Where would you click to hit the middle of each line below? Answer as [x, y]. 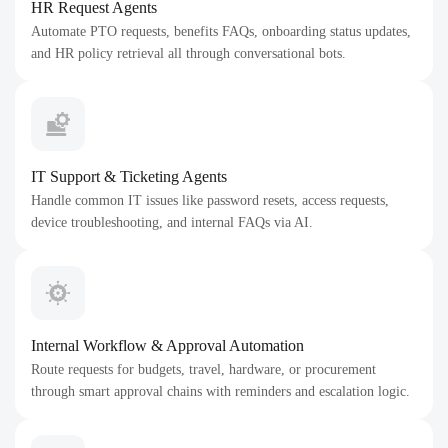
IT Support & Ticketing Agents [129, 176]
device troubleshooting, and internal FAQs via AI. [172, 222]
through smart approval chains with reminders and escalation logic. [220, 391]
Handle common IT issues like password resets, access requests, [210, 200]
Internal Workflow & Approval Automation [167, 345]
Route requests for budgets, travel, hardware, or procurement [203, 369]
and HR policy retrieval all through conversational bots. [188, 53]
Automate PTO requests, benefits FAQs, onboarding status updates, [221, 31]
